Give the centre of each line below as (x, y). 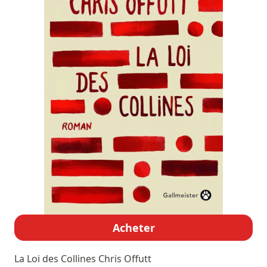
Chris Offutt (125, 259)
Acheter (133, 228)
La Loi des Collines (56, 259)
